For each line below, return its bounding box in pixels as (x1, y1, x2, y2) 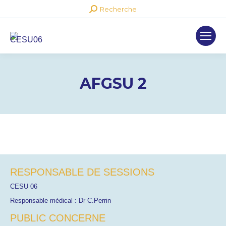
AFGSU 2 (79, 74, 147, 93)
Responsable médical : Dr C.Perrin (10, 197, 111, 204)
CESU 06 (10, 183, 37, 190)
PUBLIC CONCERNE (10, 212, 105, 223)
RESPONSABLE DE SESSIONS (10, 166, 154, 178)
